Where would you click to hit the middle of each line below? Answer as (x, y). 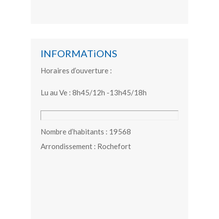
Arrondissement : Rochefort (86, 146)
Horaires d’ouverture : (76, 70)
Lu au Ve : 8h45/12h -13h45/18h (93, 92)
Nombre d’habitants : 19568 (86, 131)
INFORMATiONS (79, 53)
